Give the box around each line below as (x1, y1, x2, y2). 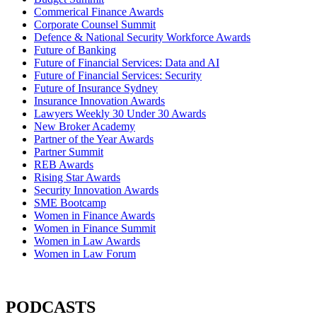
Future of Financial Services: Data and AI (34, 56, 219, 69)
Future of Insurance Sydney (34, 81, 158, 94)
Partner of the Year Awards (34, 132, 154, 145)
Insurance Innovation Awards (34, 94, 165, 107)
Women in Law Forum (34, 247, 136, 260)
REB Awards (34, 158, 93, 171)
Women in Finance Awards (34, 209, 155, 221)
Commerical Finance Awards (34, 5, 163, 18)
